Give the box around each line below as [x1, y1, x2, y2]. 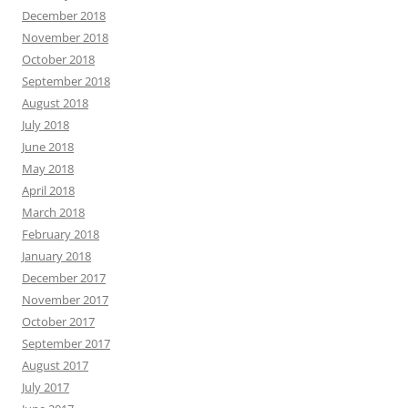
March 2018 [22, 204, 85, 220]
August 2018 [22, 95, 88, 111]
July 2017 [22, 379, 69, 395]
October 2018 [22, 51, 95, 67]
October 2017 [22, 313, 95, 330]
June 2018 [22, 138, 74, 155]
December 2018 [22, 7, 106, 24]
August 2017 [22, 357, 88, 373]
